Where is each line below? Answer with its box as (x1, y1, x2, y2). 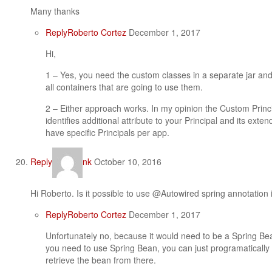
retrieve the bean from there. (46, 254, 156, 266)
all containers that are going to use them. (46, 81, 203, 93)
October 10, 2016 (92, 155, 161, 168)
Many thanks (30, 5, 80, 17)
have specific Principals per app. (46, 126, 169, 138)
